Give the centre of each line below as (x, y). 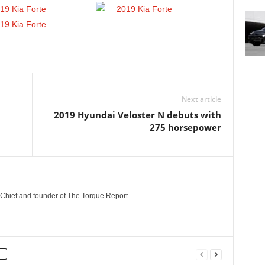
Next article (201, 99)
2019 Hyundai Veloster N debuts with (137, 115)
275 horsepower (185, 127)
